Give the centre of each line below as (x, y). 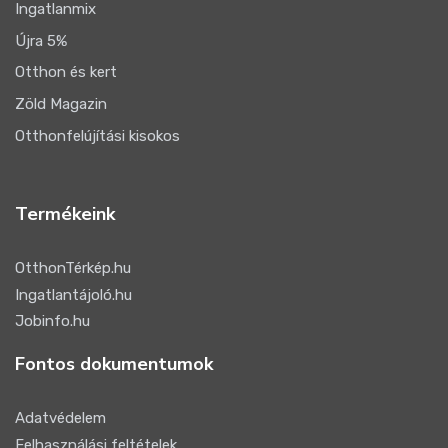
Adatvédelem (60, 418)
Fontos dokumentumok (114, 364)
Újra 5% (41, 41)
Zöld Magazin (61, 104)
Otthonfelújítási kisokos (97, 135)
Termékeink (65, 213)
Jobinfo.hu (52, 321)
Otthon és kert (66, 72)
